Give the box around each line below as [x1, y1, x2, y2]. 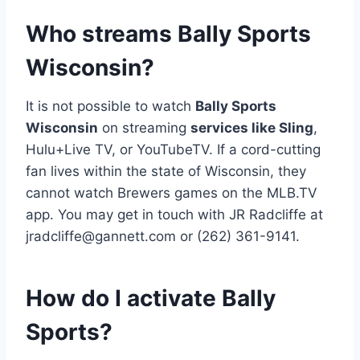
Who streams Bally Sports [26, 19, 311, 47]
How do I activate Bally [26, 284, 276, 312]
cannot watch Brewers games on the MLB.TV [26, 184, 317, 201]
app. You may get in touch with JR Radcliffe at [26, 206, 323, 223]
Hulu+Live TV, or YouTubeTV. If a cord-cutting [26, 141, 321, 157]
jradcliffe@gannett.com [26, 227, 176, 244]
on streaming [98, 119, 190, 136]
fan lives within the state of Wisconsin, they [26, 162, 306, 179]
